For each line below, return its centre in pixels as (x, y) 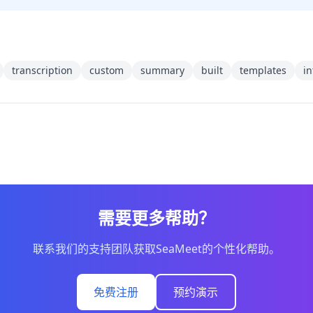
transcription (42, 70)
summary (162, 70)
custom (107, 70)
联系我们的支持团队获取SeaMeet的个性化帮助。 (156, 249)
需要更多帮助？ (156, 218)
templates (263, 70)
